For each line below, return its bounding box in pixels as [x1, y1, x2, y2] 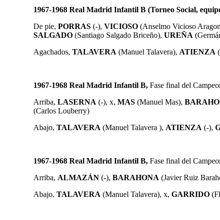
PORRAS [58, 22, 91, 30]
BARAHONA [112, 173, 159, 182]
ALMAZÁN [57, 173, 99, 182]
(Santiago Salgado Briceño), [73, 30, 164, 39]
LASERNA [57, 97, 96, 106]
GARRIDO [171, 190, 212, 198]
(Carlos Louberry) [33, 106, 89, 115]
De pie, [33, 22, 58, 30]
